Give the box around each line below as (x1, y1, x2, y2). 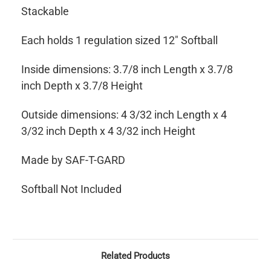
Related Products (101, 250, 170, 262)
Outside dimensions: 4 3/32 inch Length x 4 (21, 108, 227, 122)
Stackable (21, 5, 69, 18)
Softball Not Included (21, 183, 122, 196)
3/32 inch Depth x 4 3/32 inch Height (21, 125, 195, 138)
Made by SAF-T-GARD (21, 154, 125, 167)
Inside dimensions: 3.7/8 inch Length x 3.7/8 (21, 63, 233, 76)
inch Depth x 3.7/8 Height (21, 79, 143, 93)
